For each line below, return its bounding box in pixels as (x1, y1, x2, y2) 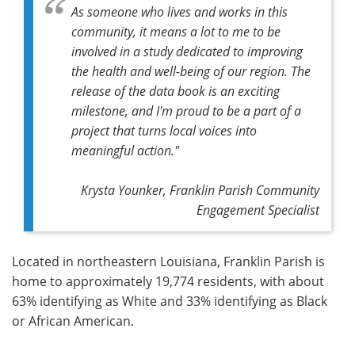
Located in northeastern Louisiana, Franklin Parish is (12, 252, 325, 269)
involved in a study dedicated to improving (71, 42, 303, 59)
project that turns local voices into (71, 121, 257, 139)
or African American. (12, 311, 134, 329)
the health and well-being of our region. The (71, 62, 311, 79)
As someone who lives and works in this (71, 2, 288, 20)
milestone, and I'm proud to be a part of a (71, 101, 301, 119)
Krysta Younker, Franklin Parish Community (81, 181, 319, 198)
